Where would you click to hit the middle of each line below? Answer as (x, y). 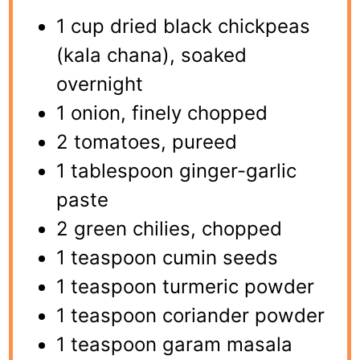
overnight (100, 84)
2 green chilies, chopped (170, 228)
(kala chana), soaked (152, 55)
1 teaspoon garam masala (175, 344)
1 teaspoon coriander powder (191, 315)
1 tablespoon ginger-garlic (177, 170)
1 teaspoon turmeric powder (186, 286)
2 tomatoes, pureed (147, 141)
